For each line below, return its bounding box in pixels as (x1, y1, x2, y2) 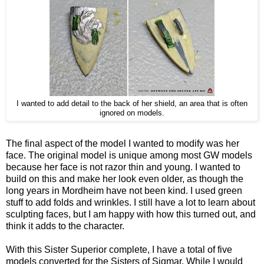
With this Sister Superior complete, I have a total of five (6, 245, 232, 255)
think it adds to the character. (6, 221, 124, 232)
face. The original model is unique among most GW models (6, 150, 252, 161)
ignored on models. (100, 108, 164, 118)
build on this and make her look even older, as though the (6, 174, 243, 184)
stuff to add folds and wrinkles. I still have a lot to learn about (6, 197, 255, 208)
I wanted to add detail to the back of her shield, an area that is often (16, 99, 247, 108)
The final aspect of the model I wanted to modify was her (6, 138, 239, 149)
